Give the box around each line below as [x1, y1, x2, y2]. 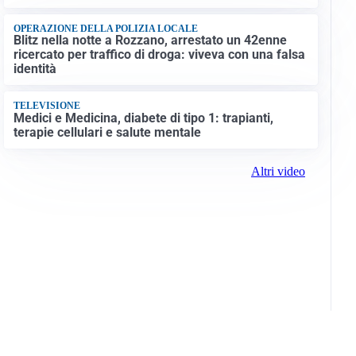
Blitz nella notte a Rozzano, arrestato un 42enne [13, 33, 287, 48]
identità [13, 61, 56, 77]
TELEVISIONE [13, 100, 80, 112]
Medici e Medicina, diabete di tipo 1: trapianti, [13, 110, 273, 126]
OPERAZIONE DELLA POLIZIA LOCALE [13, 22, 198, 34]
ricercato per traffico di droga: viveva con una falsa [13, 47, 305, 63]
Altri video [250, 164, 305, 179]
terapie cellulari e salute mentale [13, 124, 201, 140]
